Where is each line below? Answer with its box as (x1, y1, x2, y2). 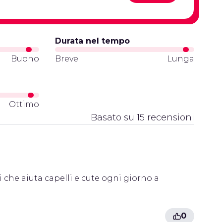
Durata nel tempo (55, 36, 130, 46)
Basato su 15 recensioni (91, 112, 194, 123)
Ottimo (8, 100, 39, 109)
